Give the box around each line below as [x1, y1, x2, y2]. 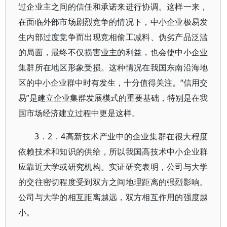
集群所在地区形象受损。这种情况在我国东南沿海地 [18, 62, 208, 73]
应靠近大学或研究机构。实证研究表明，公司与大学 [18, 161, 208, 172]
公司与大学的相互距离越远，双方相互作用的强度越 [18, 192, 208, 203]
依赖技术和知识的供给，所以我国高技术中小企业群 [18, 146, 208, 157]
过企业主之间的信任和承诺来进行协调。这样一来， [18, 1, 208, 12]
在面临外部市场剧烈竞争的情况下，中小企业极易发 [18, 16, 208, 27]
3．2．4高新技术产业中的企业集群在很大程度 [34, 131, 208, 142]
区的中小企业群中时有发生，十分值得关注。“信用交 [18, 77, 208, 88]
